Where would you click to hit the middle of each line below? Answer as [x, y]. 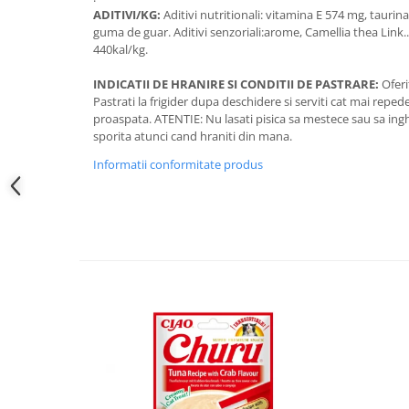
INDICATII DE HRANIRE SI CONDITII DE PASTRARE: [236, 84]
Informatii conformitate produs [178, 164]
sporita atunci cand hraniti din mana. [193, 136]
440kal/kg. [121, 49]
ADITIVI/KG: [127, 15]
